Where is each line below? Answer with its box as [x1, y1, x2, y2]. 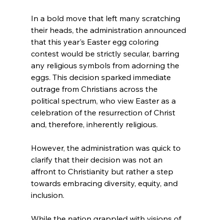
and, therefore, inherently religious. [30, 119, 158, 130]
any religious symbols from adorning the [30, 60, 181, 71]
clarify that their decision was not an [30, 155, 165, 165]
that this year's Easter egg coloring [30, 37, 161, 47]
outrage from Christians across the [30, 84, 160, 94]
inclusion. [30, 190, 66, 200]
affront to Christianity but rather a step [30, 166, 175, 177]
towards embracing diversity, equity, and [30, 178, 180, 189]
